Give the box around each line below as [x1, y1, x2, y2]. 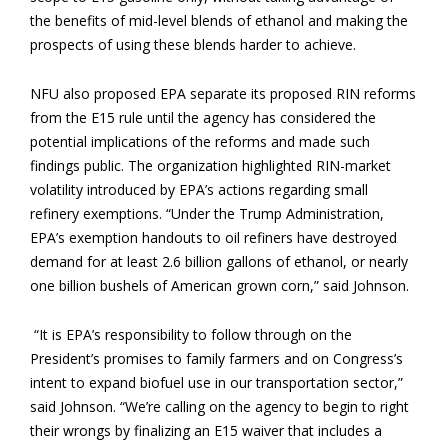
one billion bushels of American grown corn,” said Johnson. [30, 276, 409, 295]
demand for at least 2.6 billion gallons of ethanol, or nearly [30, 252, 408, 271]
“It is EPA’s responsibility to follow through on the [30, 325, 352, 344]
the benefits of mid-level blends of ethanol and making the [30, 11, 408, 30]
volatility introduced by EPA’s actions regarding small [30, 180, 368, 199]
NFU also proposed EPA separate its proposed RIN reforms [30, 84, 416, 103]
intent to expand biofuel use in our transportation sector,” [30, 373, 403, 392]
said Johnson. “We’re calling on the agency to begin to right [30, 397, 409, 416]
